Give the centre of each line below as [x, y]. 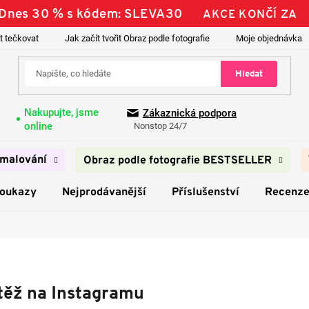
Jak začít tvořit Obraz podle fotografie [137, 38]
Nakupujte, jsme [61, 112]
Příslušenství [205, 192]
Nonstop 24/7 [160, 126]
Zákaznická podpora [190, 113]
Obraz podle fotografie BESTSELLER [178, 161]
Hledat [249, 74]
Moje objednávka [269, 38]
